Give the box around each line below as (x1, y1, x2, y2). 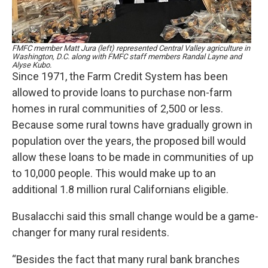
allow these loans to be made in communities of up (12, 151, 254, 163)
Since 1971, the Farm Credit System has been (12, 70, 228, 83)
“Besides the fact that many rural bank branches (12, 253, 240, 266)
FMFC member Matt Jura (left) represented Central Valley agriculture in (12, 44, 250, 53)
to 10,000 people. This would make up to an (12, 167, 216, 179)
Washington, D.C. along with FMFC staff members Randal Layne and (12, 52, 242, 61)
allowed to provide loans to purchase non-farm (12, 86, 232, 99)
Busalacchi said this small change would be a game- (12, 210, 258, 223)
